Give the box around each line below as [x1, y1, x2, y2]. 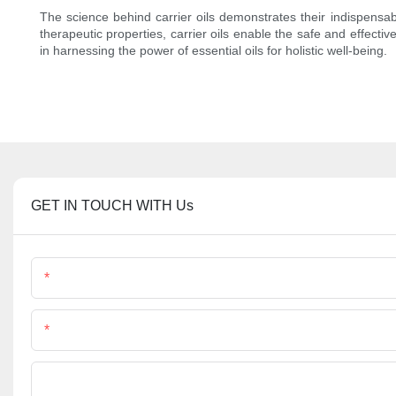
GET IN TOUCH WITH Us [31, 198, 194, 214]
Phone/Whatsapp [54, 323, 163, 339]
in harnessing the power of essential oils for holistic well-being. [40, 43, 387, 58]
